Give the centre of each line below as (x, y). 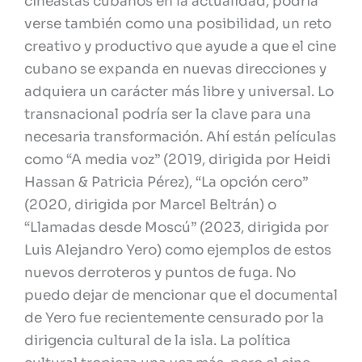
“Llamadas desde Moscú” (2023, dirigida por (177, 228)
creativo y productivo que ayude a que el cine (180, 47)
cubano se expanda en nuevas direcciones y (175, 69)
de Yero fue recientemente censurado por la (174, 318)
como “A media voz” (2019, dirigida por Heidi (177, 160)
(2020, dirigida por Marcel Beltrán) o (150, 205)
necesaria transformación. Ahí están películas (180, 137)
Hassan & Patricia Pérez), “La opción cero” (166, 183)
